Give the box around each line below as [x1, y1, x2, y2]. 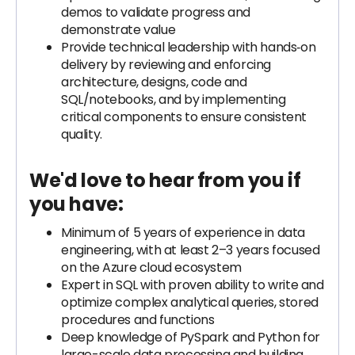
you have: [29, 191, 124, 217]
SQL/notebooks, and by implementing [61, 90, 286, 109]
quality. [61, 125, 102, 143]
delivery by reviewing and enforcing [61, 55, 272, 74]
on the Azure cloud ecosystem [61, 258, 242, 277]
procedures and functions [61, 311, 215, 329]
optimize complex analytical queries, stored [61, 293, 319, 311]
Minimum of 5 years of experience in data [61, 223, 306, 242]
